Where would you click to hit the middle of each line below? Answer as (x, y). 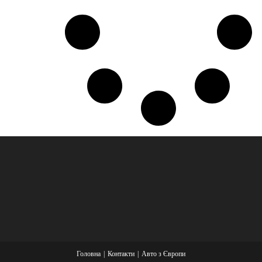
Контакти (121, 254)
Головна (89, 254)
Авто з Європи (163, 254)
